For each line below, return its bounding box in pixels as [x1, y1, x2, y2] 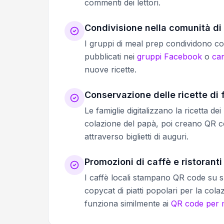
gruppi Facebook [137, 51, 202, 61]
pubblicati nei [84, 51, 137, 61]
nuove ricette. [84, 64, 136, 74]
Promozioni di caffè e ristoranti [84, 156, 222, 167]
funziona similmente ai [84, 198, 171, 208]
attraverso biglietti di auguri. [84, 131, 188, 141]
